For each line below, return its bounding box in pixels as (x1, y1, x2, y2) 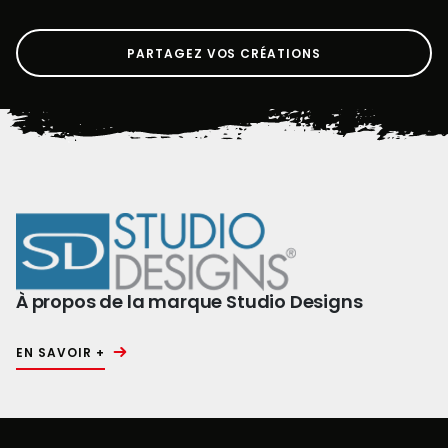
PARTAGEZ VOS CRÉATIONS (126, 44, 322, 62)
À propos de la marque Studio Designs (16, 289, 363, 315)
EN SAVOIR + (16, 344, 105, 362)
